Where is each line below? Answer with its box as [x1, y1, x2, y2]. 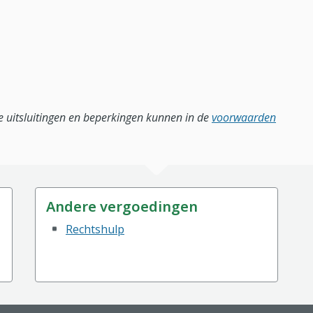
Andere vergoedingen [46, 197, 198, 216]
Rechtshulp [66, 221, 124, 237]
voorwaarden [212, 110, 276, 125]
